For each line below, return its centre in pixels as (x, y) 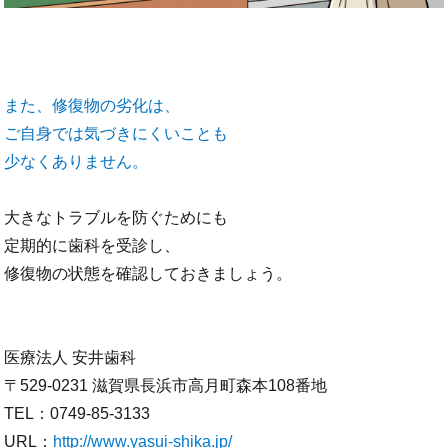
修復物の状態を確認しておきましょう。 (148, 273)
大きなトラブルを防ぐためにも (116, 217)
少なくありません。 (76, 161)
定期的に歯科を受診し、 (92, 245)
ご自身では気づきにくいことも (116, 133)
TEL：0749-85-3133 (77, 413)
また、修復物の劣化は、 (92, 105)
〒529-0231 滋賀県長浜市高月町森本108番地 (166, 385)
